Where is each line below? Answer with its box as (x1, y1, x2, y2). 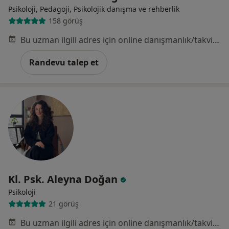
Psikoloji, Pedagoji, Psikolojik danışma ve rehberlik (8, 4, 179, 14)
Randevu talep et (29, 56, 99, 68)
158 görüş (48, 16, 83, 26)
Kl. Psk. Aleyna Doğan (8, 172, 120, 186)
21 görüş (48, 199, 79, 209)
